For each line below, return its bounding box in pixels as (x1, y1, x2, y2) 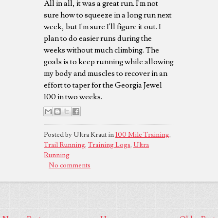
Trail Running (44, 140, 85, 149)
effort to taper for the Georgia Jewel (44, 80, 162, 90)
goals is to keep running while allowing (44, 56, 174, 67)
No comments (49, 161, 91, 170)
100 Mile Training (115, 130, 169, 139)
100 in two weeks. (44, 91, 102, 102)
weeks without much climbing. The (44, 45, 159, 55)
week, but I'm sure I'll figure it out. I (44, 21, 161, 32)
